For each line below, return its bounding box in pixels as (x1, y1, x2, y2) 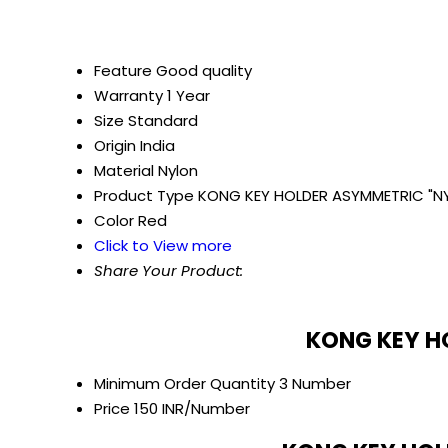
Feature (94, 60, 152, 82)
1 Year (167, 85, 210, 107)
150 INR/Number (134, 398, 250, 420)
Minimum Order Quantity (94, 373, 275, 395)
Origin (94, 135, 136, 157)
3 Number (279, 373, 351, 395)
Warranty (94, 85, 163, 107)
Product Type (94, 185, 194, 207)
